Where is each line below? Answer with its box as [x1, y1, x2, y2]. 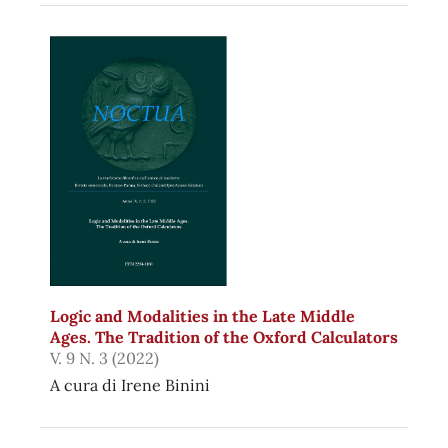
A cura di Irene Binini [49, 375, 210, 396]
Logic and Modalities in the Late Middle [49, 306, 355, 327]
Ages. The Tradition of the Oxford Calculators [49, 327, 398, 348]
